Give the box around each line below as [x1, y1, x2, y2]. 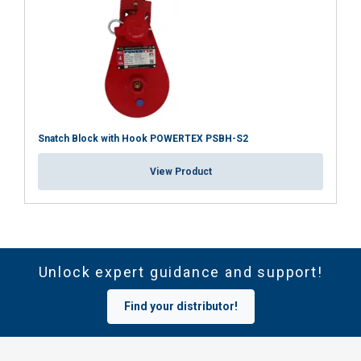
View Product [149, 166, 212, 177]
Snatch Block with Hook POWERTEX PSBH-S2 [38, 133, 248, 144]
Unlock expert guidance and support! [38, 263, 323, 280]
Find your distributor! [123, 300, 238, 313]
